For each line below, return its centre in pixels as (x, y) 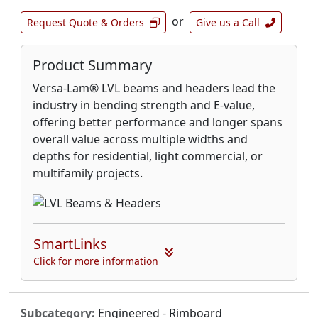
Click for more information (96, 261)
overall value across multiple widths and (140, 139)
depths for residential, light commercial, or (148, 157)
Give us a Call (228, 23)
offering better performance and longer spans (158, 122)
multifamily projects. (88, 174)
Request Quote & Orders (86, 23)
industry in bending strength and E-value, (144, 105)
